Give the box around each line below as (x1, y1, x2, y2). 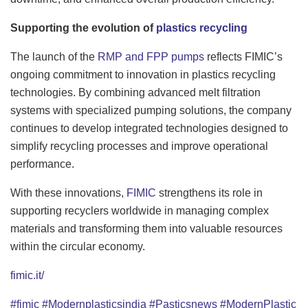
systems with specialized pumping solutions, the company (10, 104, 291, 116)
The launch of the (10, 50, 98, 63)
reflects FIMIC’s (204, 50, 283, 63)
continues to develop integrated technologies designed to (10, 122, 288, 134)
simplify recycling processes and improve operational (10, 140, 268, 152)
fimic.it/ (10, 269, 44, 281)
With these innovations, (10, 186, 126, 199)
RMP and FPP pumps (98, 50, 204, 63)
